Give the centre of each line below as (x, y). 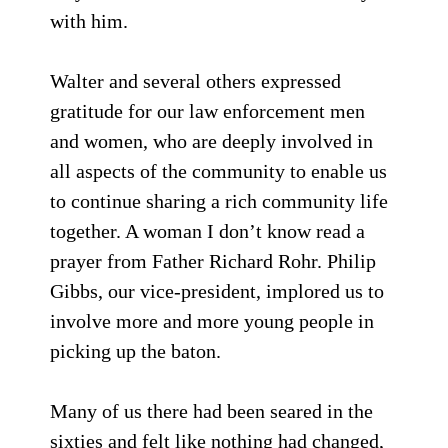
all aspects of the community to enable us (218, 171)
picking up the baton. (135, 351)
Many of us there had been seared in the (211, 411)
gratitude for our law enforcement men (207, 111)
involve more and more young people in (212, 321)
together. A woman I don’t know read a (207, 231)
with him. (89, 21)
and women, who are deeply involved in (211, 141)
